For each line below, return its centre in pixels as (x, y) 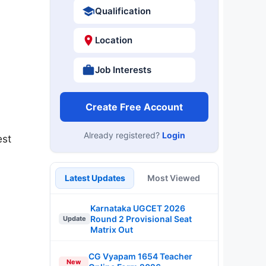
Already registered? (123, 135)
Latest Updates (95, 178)
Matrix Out (112, 229)
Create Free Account (134, 107)
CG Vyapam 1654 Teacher (140, 256)
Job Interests (123, 69)
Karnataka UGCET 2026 (138, 208)
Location (113, 40)
